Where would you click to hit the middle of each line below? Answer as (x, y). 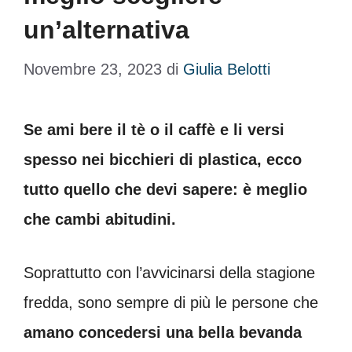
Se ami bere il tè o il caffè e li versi (154, 130)
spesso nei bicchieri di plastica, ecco (163, 159)
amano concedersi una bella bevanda (163, 332)
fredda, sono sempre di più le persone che (171, 302)
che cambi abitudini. (100, 219)
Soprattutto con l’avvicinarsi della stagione (169, 273)
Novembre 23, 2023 (93, 69)
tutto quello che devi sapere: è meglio (165, 189)
